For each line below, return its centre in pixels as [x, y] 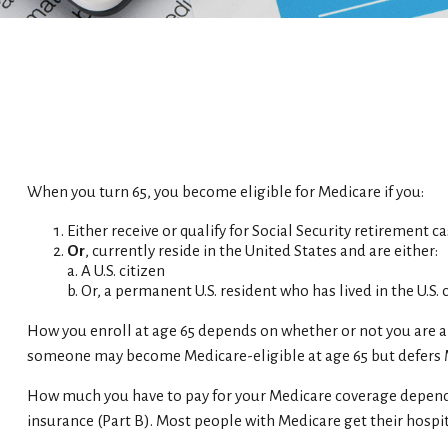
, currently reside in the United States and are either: [261, 250]
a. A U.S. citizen [115, 270]
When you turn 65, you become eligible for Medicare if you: [225, 191]
